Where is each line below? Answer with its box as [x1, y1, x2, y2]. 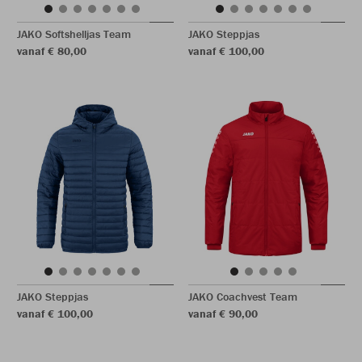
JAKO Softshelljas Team [17, 27, 131, 41]
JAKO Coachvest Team [188, 289, 297, 304]
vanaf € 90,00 [188, 306, 258, 321]
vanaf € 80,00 [17, 44, 86, 58]
